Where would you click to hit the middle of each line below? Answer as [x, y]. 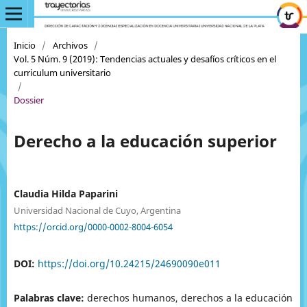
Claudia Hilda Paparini [65, 193]
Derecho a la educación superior [145, 140]
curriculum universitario [62, 72]
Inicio [24, 45]
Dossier [28, 100]
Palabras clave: [50, 298]
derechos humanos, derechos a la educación [189, 298]
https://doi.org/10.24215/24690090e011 [129, 264]
